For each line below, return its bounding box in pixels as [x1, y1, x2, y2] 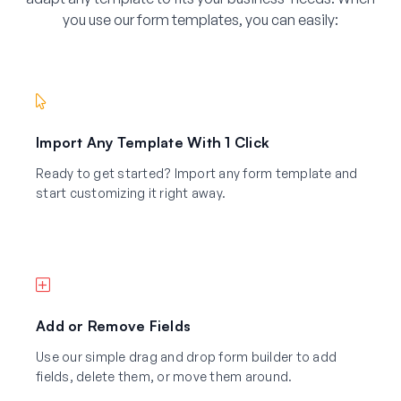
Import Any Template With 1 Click [36, 132, 269, 151]
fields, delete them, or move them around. [36, 368, 293, 384]
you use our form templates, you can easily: [63, 10, 338, 29]
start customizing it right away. [36, 184, 226, 200]
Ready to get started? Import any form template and [36, 165, 358, 181]
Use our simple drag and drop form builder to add [36, 348, 337, 364]
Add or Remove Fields [36, 316, 191, 335]
